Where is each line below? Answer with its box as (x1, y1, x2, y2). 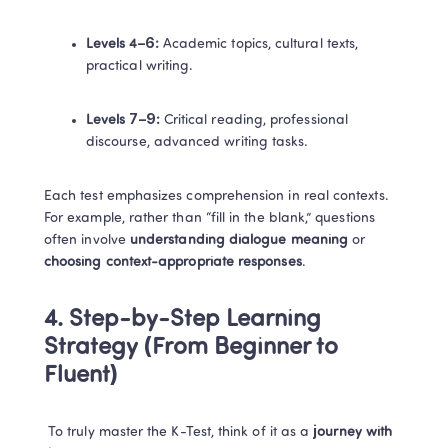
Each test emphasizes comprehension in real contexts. (44, 189, 389, 204)
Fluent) (44, 364, 119, 388)
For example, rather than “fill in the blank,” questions (44, 211, 375, 226)
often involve (44, 233, 130, 248)
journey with (313, 425, 393, 440)
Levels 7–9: (86, 113, 160, 128)
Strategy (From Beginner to (44, 336, 338, 360)
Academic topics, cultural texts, (158, 37, 359, 52)
